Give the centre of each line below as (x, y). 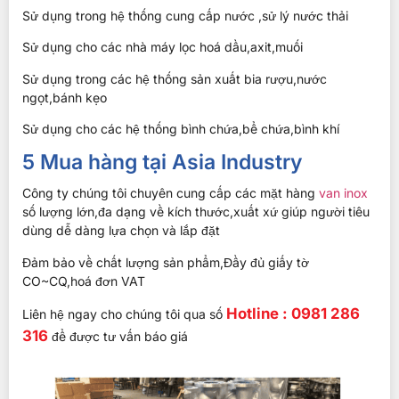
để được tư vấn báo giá (118, 337)
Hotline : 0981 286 (293, 314)
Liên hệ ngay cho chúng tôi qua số (124, 314)
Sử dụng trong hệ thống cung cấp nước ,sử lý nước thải (185, 15)
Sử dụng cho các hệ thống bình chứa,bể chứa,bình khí (181, 129)
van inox (343, 193)
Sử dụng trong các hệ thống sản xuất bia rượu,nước (175, 78)
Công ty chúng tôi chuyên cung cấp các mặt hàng (171, 193)
